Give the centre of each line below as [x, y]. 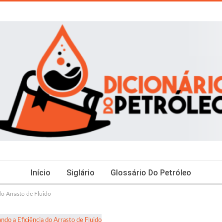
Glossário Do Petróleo [151, 173]
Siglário [81, 173]
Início [41, 173]
